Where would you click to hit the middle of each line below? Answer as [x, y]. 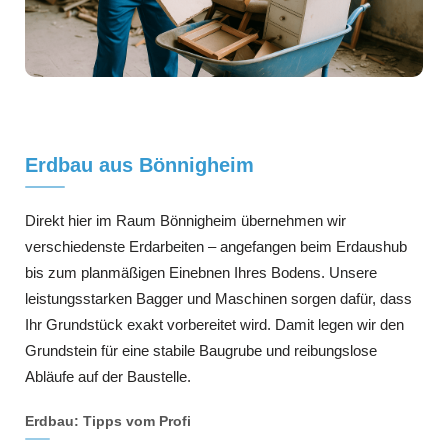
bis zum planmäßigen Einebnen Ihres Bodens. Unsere [201, 272]
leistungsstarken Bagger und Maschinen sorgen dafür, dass [218, 298]
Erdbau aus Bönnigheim [139, 164]
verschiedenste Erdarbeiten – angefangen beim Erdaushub [216, 246]
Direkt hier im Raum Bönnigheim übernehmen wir [185, 220]
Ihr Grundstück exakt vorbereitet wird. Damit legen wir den [214, 324]
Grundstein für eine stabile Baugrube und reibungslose [201, 350]
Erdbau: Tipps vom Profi [108, 420]
